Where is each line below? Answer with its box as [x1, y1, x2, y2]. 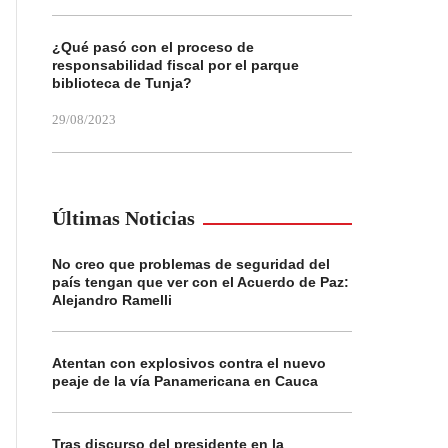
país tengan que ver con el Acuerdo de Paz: [52, 274, 349, 290]
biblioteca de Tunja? [52, 75, 192, 91]
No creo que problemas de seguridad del [52, 256, 330, 272]
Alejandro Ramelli [52, 292, 172, 308]
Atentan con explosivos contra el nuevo [52, 355, 326, 371]
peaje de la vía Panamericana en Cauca [52, 373, 318, 389]
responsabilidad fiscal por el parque [52, 57, 299, 73]
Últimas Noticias [52, 207, 195, 229]
